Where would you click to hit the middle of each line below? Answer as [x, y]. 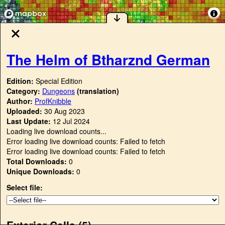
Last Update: [29, 121]
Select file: [25, 188]
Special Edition [59, 81]
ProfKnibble [53, 101]
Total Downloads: [37, 161]
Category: [24, 91]
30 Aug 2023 [65, 111]
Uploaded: [24, 111]
